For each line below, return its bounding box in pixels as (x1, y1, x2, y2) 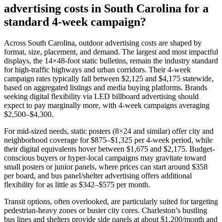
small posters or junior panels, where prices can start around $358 (4, 162, 208, 171)
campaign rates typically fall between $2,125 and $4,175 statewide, (4, 74, 214, 83)
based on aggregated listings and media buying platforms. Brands (4, 83, 207, 92)
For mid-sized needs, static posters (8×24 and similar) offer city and (4, 126, 214, 135)
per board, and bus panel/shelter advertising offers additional (4, 171, 192, 180)
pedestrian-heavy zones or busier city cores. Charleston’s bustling (4, 206, 207, 215)
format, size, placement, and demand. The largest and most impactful (4, 47, 218, 56)
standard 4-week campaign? (4, 15, 146, 28)
